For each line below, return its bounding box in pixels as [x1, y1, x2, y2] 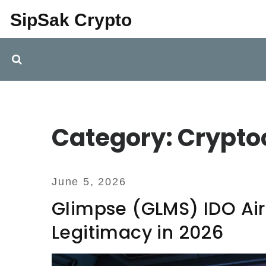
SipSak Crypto [10, 10, 132, 30]
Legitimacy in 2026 [52, 220, 224, 245]
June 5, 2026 [52, 176, 126, 188]
